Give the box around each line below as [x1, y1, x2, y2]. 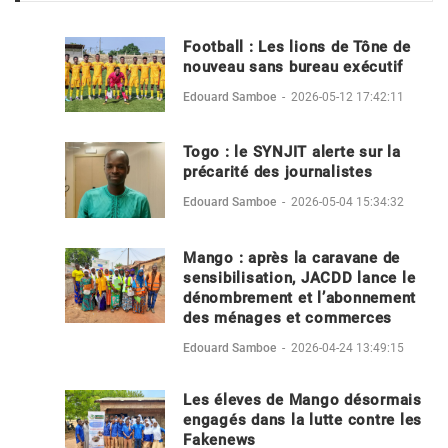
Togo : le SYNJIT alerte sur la [183, 142, 401, 161]
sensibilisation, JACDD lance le [183, 268, 416, 287]
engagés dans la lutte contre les [183, 410, 422, 429]
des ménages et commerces [183, 308, 392, 327]
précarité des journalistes [183, 162, 373, 181]
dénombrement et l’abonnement [183, 288, 416, 307]
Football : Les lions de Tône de [183, 37, 411, 56]
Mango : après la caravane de [183, 248, 400, 267]
